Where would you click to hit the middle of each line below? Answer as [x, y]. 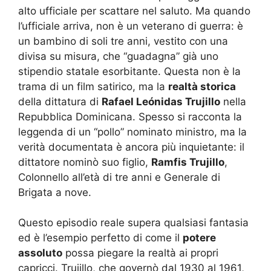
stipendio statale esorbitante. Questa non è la [129, 71]
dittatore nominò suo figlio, [85, 162]
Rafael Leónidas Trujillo [161, 101]
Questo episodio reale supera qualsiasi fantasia [133, 223]
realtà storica [202, 86]
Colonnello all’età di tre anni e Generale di [119, 177]
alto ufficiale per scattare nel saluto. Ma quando [134, 11]
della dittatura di [60, 101]
